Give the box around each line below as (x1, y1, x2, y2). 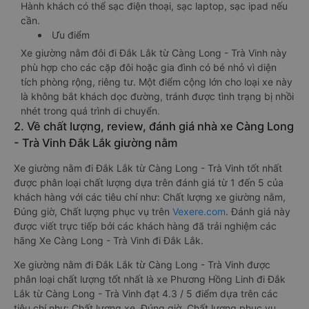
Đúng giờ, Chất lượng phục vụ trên (14, 206, 172, 217)
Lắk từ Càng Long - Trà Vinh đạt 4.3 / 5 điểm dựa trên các (14, 288, 278, 299)
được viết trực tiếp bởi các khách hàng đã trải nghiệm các (14, 220, 277, 232)
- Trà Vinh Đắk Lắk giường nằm (14, 136, 177, 150)
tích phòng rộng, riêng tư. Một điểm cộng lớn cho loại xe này (21, 76, 292, 88)
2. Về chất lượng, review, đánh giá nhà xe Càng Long (14, 119, 294, 133)
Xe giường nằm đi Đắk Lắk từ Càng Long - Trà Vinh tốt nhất (14, 162, 282, 174)
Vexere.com (172, 206, 226, 217)
